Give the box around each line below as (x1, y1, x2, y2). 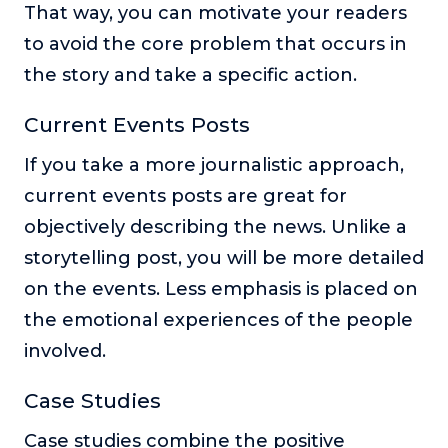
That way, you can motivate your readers (24, 2, 407, 25)
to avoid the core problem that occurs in (24, 33, 407, 56)
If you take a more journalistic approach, (24, 154, 404, 177)
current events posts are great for (24, 185, 347, 208)
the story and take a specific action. (24, 64, 362, 87)
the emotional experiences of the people (24, 309, 413, 332)
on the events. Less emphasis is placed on (24, 278, 418, 301)
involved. (24, 340, 111, 363)
